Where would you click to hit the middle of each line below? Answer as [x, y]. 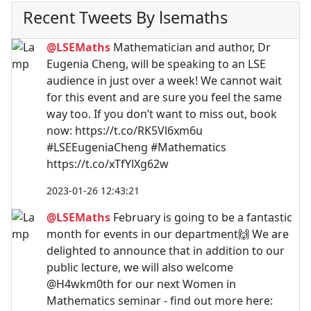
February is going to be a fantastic [201, 217]
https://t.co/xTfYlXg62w [108, 163]
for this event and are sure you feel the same [164, 97]
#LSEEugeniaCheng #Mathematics [136, 147]
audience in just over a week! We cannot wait [164, 80]
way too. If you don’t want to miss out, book [162, 114]
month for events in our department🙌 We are [168, 234]
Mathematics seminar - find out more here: [160, 300]
